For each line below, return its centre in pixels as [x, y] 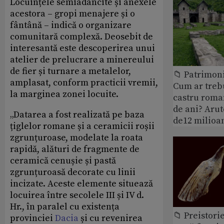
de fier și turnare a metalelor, [70, 71]
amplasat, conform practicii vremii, [84, 83]
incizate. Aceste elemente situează [81, 184]
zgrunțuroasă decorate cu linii [73, 172]
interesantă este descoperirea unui [82, 48]
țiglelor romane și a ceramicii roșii [82, 126]
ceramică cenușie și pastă [63, 161]
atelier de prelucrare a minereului [82, 60]
